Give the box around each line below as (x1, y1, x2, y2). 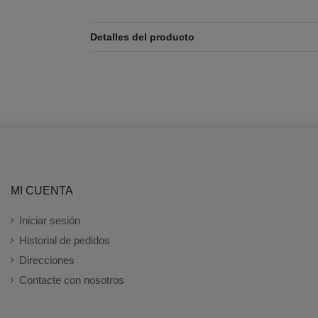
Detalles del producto (90, 31, 194, 43)
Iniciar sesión (19, 214, 80, 226)
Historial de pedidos (19, 234, 110, 246)
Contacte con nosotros (19, 273, 124, 286)
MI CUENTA (11, 184, 73, 197)
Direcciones (19, 253, 75, 266)
